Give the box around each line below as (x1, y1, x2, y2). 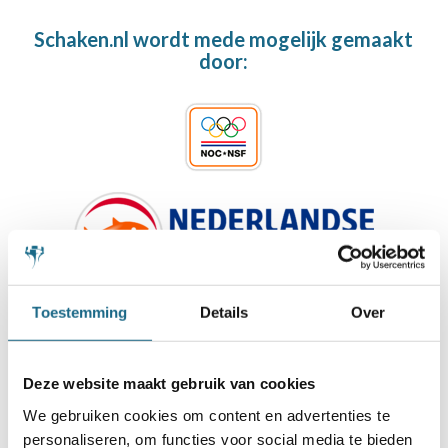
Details (199, 303, 249, 321)
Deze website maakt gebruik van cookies (23, 374, 316, 392)
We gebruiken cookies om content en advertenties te (23, 406, 390, 424)
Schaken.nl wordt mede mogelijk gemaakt (34, 27, 414, 51)
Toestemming (32, 303, 128, 321)
